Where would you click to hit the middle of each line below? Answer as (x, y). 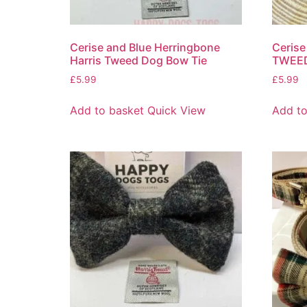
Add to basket (107, 110)
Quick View (176, 110)
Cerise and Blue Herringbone (145, 47)
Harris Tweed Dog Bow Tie (138, 60)
